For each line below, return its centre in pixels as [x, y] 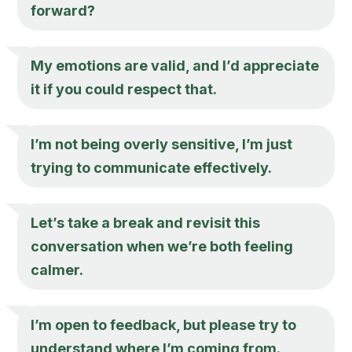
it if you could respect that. [124, 89]
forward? [63, 10]
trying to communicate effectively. [152, 167]
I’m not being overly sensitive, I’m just [162, 144]
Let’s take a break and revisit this [146, 222]
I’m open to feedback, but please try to [164, 324]
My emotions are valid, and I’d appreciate [175, 65]
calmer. [57, 269]
